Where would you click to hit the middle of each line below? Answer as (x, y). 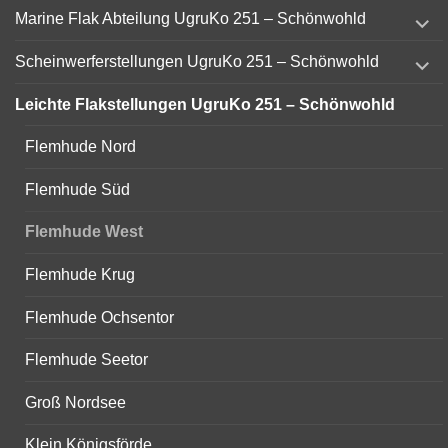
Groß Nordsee (75, 402)
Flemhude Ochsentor (99, 317)
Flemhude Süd (77, 189)
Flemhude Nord (80, 147)
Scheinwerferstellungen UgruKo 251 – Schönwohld (197, 62)
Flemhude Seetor (86, 360)
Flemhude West (84, 232)
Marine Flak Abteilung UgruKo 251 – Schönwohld (190, 19)
